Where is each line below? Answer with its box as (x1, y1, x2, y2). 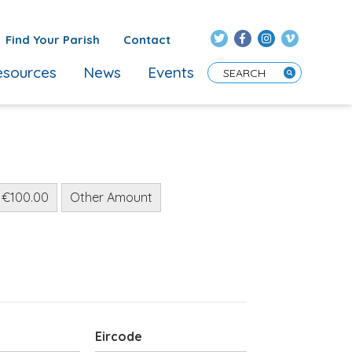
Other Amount (70, 189, 153, 205)
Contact (123, 32, 170, 47)
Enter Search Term (212, 63, 326, 79)
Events (147, 63, 194, 82)
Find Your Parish (5, 32, 100, 47)
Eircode (95, 328, 143, 344)
